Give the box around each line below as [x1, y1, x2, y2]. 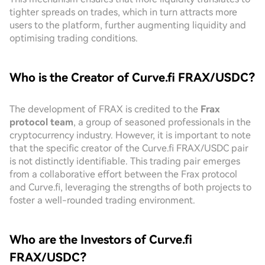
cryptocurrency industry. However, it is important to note [9, 130, 251, 141]
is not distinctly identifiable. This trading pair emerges [9, 156, 240, 167]
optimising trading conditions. [9, 33, 138, 44]
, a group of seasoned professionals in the [73, 117, 251, 128]
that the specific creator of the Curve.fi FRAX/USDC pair [9, 143, 248, 154]
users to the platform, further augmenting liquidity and [9, 20, 246, 31]
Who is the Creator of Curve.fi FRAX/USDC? [9, 70, 255, 85]
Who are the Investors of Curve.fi [9, 232, 192, 247]
